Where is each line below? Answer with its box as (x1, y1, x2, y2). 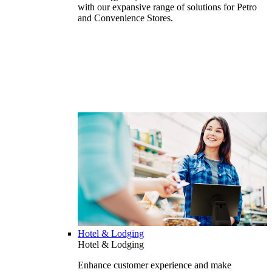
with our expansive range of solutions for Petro (78, 2, 257, 13)
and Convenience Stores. (78, 13, 173, 24)
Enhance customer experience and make (78, 260, 231, 271)
